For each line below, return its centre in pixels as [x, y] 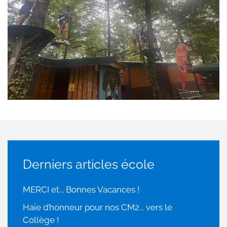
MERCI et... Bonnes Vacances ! [81, 189]
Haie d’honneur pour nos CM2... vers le [98, 207]
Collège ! [41, 220]
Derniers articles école [89, 164]
